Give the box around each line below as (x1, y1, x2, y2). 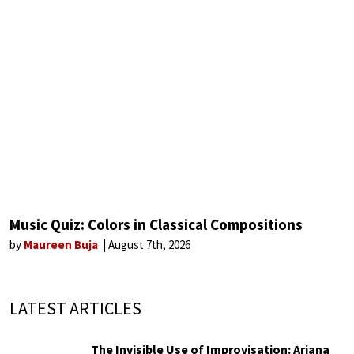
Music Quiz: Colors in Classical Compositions (9, 214, 303, 234)
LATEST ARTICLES (9, 296, 141, 319)
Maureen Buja (24, 236, 100, 252)
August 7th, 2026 (108, 236, 190, 252)
